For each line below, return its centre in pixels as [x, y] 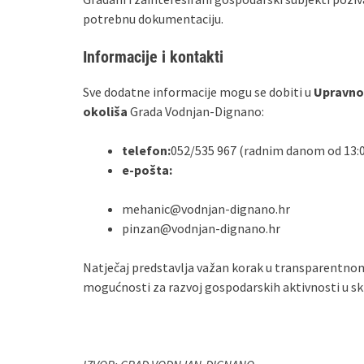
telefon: [146, 150]
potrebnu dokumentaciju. [153, 19]
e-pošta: [147, 170]
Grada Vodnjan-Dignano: [196, 111]
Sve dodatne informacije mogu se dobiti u [198, 92]
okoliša [105, 111]
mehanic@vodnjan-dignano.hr [206, 209]
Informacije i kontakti [153, 57]
